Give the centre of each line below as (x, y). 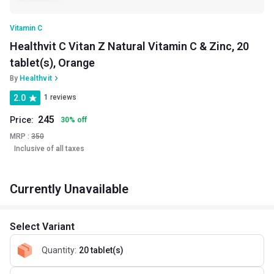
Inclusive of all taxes (49, 148)
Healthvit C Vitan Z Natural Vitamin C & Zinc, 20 (129, 46)
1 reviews (60, 98)
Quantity (58, 250)
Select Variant (42, 226)
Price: (22, 120)
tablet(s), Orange (52, 62)
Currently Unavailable (69, 189)
